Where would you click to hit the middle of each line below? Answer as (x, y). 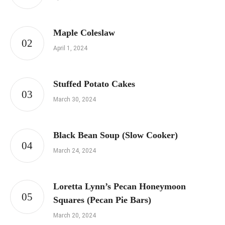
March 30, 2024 (75, 100)
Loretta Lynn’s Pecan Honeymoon (120, 187)
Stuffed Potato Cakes (94, 84)
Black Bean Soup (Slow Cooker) (116, 135)
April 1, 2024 (70, 48)
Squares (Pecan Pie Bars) (102, 200)
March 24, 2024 (75, 151)
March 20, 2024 (75, 216)
